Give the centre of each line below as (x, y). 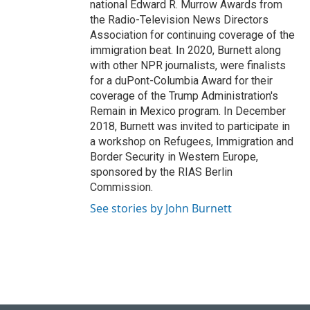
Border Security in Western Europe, (174, 157)
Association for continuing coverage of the (192, 35)
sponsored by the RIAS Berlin (161, 172)
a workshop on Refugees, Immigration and (192, 142)
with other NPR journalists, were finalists (188, 65)
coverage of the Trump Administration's (184, 96)
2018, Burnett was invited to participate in (190, 126)
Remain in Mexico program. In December (188, 111)
